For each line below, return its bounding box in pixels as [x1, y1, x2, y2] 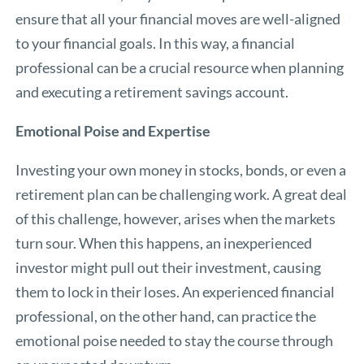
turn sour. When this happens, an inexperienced [15, 234, 313, 253]
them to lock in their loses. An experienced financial [15, 283, 336, 301]
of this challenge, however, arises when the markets [15, 210, 336, 228]
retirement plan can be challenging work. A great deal [15, 185, 348, 204]
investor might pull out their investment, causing [15, 258, 322, 277]
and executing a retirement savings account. [15, 83, 289, 102]
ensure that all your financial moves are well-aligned [15, 10, 341, 28]
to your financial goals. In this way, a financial [15, 34, 296, 53]
